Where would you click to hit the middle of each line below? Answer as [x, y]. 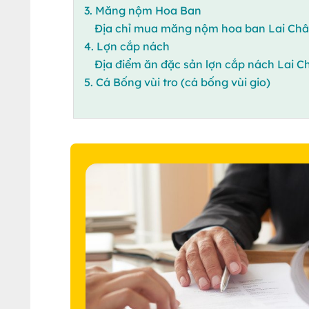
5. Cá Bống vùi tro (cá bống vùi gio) [178, 82]
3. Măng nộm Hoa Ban [142, 10]
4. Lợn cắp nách [127, 46]
